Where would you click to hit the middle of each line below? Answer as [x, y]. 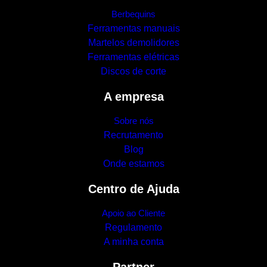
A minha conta [133, 242]
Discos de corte [133, 72]
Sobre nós [133, 121]
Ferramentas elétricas [133, 57]
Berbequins [133, 14]
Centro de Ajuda [133, 189]
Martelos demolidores [133, 43]
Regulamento [133, 228]
